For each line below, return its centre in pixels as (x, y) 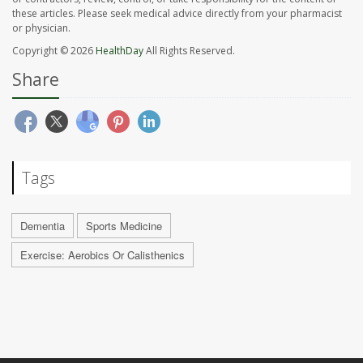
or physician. (41, 28)
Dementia (43, 226)
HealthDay (120, 51)
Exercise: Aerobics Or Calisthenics (102, 255)
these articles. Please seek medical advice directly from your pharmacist (177, 14)
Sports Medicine (124, 226)
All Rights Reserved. (189, 51)
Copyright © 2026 (54, 51)
